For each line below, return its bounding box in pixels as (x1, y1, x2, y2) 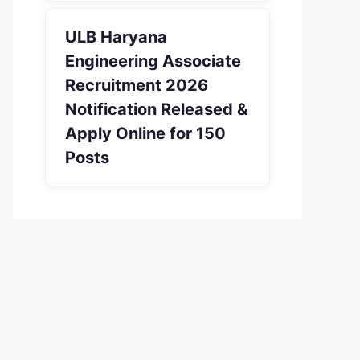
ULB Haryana (65, 27, 167, 47)
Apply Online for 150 (65, 124, 226, 143)
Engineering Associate (65, 51, 241, 71)
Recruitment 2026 (65, 76, 208, 95)
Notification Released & (65, 100, 247, 119)
